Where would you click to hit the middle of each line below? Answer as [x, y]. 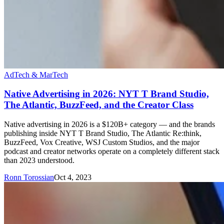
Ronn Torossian [29, 177]
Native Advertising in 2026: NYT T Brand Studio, [106, 94]
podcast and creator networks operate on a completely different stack [112, 151]
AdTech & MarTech [36, 74]
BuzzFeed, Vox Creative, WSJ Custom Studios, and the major [102, 142]
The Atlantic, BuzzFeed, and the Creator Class [99, 105]
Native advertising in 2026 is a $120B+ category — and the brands [109, 124]
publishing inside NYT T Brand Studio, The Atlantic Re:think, [103, 133]
